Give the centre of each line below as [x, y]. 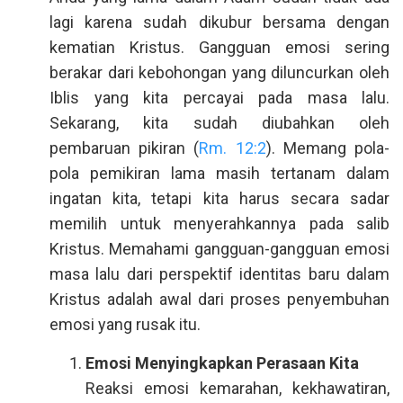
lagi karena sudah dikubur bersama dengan [219, 22]
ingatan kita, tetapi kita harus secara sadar [219, 198]
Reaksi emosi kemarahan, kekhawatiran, [237, 388]
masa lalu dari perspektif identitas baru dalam [219, 274]
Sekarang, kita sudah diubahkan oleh [219, 123]
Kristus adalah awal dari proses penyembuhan [219, 299]
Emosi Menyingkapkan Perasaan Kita [222, 363]
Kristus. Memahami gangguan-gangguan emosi [219, 249]
